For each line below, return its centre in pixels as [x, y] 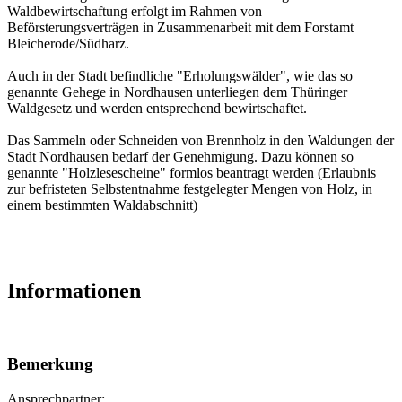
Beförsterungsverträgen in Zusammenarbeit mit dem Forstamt [180, 27]
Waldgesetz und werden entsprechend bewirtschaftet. [157, 108]
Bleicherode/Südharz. [68, 43]
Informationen [74, 291]
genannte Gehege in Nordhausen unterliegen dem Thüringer [177, 92]
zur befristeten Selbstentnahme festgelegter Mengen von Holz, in [190, 188]
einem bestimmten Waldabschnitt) [102, 205]
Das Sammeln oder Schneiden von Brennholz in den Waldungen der [201, 140]
